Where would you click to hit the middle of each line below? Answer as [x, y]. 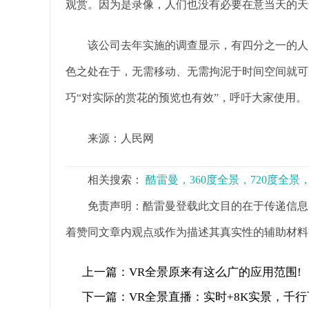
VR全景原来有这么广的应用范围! [215, 272]
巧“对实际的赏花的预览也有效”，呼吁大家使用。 [186, 98]
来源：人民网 [110, 139]
